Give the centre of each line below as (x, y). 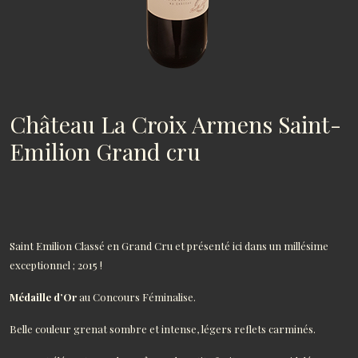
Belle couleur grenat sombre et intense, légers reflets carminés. (163, 329)
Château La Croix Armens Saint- (175, 124)
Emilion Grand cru (105, 151)
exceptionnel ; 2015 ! (56, 265)
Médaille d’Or (43, 297)
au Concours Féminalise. (136, 297)
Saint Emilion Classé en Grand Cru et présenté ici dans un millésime (169, 246)
